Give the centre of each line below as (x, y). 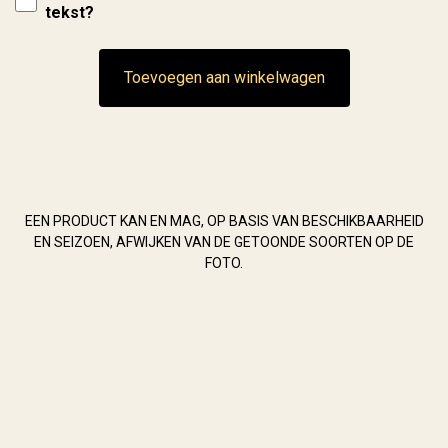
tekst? (70, 13)
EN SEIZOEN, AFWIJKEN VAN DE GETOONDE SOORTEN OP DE (224, 242)
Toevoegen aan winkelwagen (224, 78)
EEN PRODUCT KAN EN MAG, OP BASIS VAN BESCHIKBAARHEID (224, 221)
